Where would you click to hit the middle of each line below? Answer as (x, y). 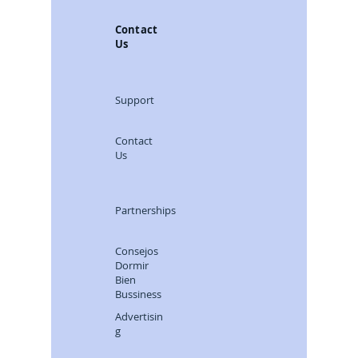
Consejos (137, 251)
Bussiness (138, 294)
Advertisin (139, 316)
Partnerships (145, 210)
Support (135, 99)
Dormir (132, 265)
